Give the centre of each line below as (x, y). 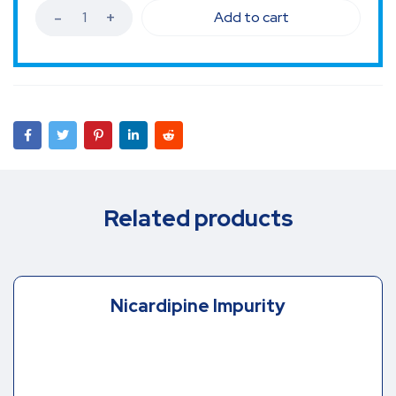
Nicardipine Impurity (198, 306)
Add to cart (251, 18)
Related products (198, 219)
